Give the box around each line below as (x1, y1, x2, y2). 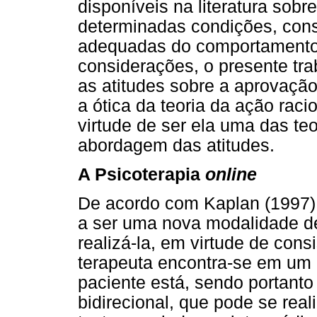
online (205, 164, 257, 184)
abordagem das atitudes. (78, 135, 275, 155)
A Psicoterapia (78, 164, 205, 184)
